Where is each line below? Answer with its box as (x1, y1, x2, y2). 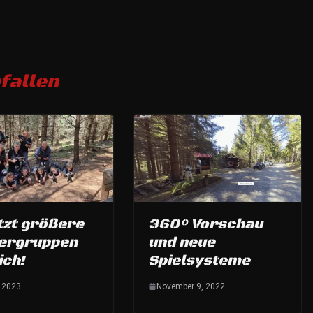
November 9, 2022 (156, 282, 225, 292)
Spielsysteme (148, 252, 250, 270)
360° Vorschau (148, 216, 263, 234)
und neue (148, 234, 215, 252)
